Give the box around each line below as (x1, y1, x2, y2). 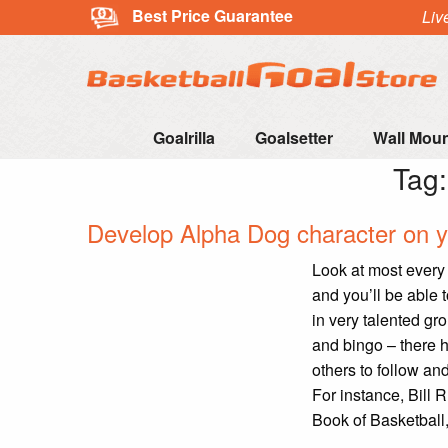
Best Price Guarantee (132, 3, 293, 27)
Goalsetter (254, 126, 333, 149)
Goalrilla (152, 126, 215, 149)
